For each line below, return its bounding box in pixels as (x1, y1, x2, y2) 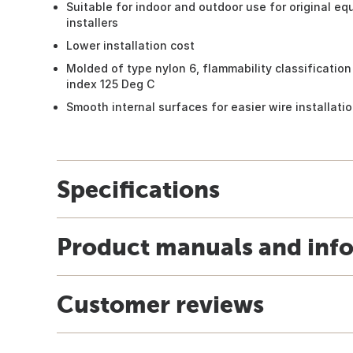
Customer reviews (57, 290, 264, 318)
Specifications (57, 175, 220, 203)
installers (66, 15, 118, 29)
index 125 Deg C (66, 76, 154, 91)
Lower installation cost (66, 38, 195, 52)
